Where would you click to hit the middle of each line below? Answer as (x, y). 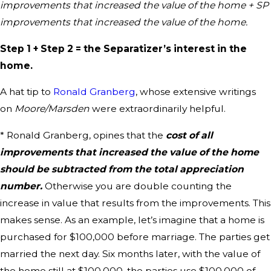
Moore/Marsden (53, 109)
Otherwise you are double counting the (138, 186)
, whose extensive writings (196, 92)
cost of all (189, 135)
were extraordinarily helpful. (159, 109)
